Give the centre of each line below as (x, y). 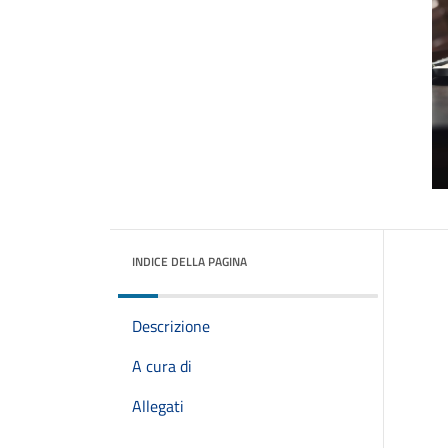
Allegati (158, 406)
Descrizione (171, 326)
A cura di (162, 366)
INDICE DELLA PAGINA (189, 261)
